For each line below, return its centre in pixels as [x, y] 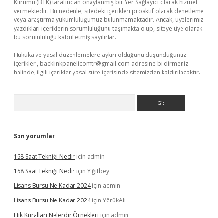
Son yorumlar [34, 136]
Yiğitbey [98, 171]
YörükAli [114, 200]
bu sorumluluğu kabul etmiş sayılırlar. [65, 37]
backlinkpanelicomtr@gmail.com [85, 64]
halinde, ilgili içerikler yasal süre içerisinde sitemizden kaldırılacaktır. [107, 72]
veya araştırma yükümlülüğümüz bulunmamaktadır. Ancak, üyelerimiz [109, 20]
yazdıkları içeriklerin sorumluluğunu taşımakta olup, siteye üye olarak [108, 28]
